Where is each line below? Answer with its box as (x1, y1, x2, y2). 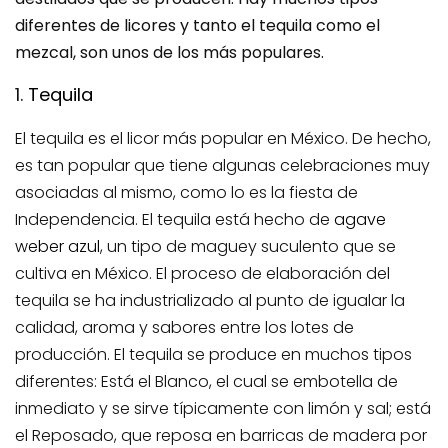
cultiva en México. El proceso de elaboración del (15, 261, 390, 285)
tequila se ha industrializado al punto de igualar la (15, 288, 405, 312)
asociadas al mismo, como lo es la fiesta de (15, 180, 358, 204)
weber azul (15, 234, 100, 258)
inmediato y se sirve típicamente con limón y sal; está (15, 396, 431, 420)
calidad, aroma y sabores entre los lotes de (15, 315, 354, 339)
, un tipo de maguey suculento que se (100, 234, 396, 258)
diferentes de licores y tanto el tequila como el (15, 13, 380, 37)
